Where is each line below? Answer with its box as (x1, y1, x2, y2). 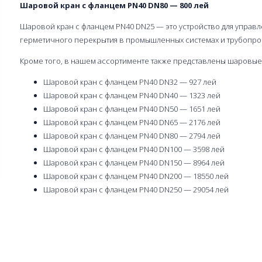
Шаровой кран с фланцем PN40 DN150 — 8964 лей (43, 157, 225, 168)
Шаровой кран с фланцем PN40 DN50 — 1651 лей (43, 103, 220, 114)
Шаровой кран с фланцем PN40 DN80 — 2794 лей (43, 130, 220, 141)
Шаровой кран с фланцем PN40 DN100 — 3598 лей (43, 143, 225, 154)
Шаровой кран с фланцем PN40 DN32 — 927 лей (43, 76, 216, 87)
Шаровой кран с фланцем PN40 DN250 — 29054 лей (43, 184, 229, 195)
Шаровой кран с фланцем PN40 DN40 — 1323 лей (43, 89, 220, 101)
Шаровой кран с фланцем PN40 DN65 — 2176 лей (43, 116, 220, 127)
